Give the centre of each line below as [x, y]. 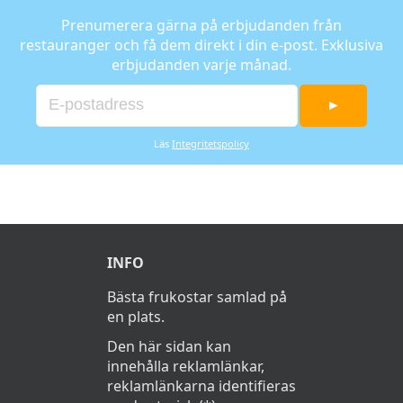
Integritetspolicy [210, 144]
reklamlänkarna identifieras [201, 386]
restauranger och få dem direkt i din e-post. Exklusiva [201, 45]
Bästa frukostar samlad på [197, 297]
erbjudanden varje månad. [201, 64]
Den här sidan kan [169, 347]
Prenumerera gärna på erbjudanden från [201, 25]
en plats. [136, 317]
